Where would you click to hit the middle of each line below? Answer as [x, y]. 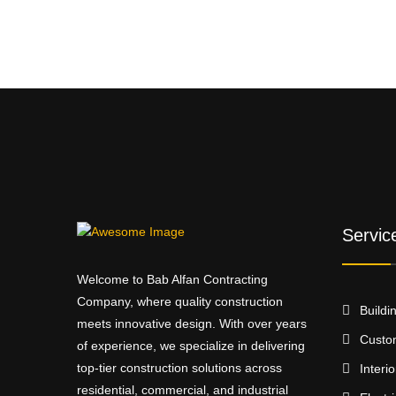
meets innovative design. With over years [192, 323]
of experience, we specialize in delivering [191, 345]
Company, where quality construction [180, 301]
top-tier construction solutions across [179, 367]
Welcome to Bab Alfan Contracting [172, 279]
